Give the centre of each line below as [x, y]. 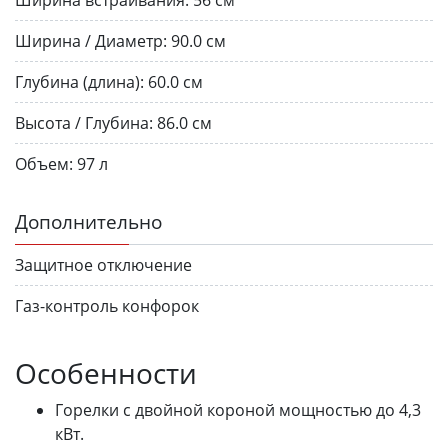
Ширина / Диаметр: [91, 40]
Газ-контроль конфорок [107, 305]
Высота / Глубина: [84, 122]
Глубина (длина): [79, 81]
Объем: [44, 163]
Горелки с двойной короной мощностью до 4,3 [238, 409]
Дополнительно [88, 221]
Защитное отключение [103, 264]
